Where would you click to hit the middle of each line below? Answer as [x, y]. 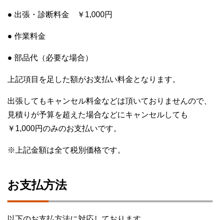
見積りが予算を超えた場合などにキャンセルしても [98, 115]
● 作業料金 [27, 36]
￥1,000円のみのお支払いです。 [64, 129]
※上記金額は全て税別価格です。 [66, 150]
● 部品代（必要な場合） [50, 58]
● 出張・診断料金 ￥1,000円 [60, 15]
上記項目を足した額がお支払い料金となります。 [94, 80]
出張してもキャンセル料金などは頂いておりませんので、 [110, 101]
